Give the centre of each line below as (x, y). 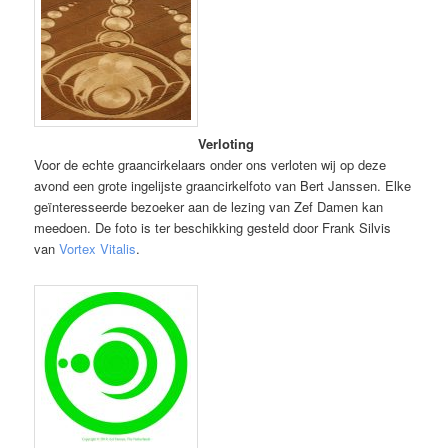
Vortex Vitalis (98, 248)
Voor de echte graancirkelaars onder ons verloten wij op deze (210, 164)
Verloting (226, 143)
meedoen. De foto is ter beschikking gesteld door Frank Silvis (213, 227)
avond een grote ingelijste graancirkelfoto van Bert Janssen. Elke (223, 185)
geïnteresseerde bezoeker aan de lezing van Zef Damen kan (209, 206)
